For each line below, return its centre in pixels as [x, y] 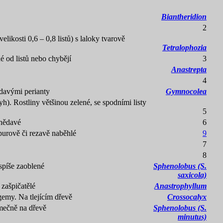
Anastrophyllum [180, 186]
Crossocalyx [187, 197]
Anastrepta [189, 69]
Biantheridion [184, 17]
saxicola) [192, 175]
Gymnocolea [186, 91]
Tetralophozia [184, 48]
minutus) [192, 217]
